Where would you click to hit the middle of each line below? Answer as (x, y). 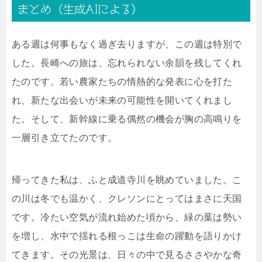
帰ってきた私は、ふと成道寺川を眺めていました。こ (127, 180)
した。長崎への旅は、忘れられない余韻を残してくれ (127, 63)
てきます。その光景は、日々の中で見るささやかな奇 (127, 254)
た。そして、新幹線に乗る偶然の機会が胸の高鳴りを (127, 119)
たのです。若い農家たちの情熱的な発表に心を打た (122, 81)
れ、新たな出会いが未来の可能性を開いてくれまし (122, 100)
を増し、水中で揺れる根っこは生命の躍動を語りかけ (127, 236)
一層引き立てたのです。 (65, 137)
